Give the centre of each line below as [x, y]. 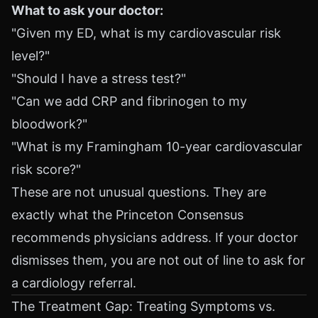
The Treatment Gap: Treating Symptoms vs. [143, 306]
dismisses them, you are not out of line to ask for [158, 260]
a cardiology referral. [74, 283]
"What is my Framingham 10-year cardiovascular [157, 147]
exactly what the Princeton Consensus [127, 215]
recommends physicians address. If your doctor [155, 237]
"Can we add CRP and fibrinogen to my [129, 101]
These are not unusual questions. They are [139, 192]
